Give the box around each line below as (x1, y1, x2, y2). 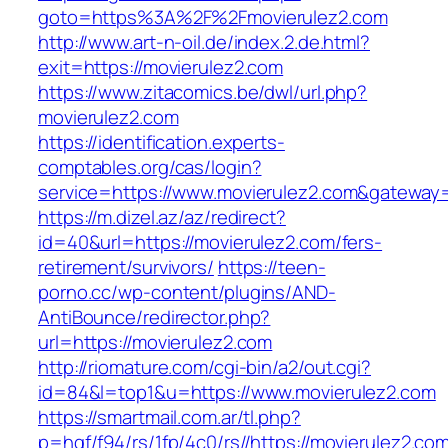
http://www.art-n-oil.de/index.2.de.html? (38, 29, 370, 56)
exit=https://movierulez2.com (38, 54, 284, 81)
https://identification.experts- (38, 129, 285, 156)
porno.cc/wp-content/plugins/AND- (38, 279, 336, 306)
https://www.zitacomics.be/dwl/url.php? (38, 79, 368, 106)
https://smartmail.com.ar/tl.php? (38, 404, 301, 431)
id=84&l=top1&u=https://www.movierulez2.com (38, 379, 436, 406)
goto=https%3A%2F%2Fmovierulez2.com (38, 4, 388, 31)
